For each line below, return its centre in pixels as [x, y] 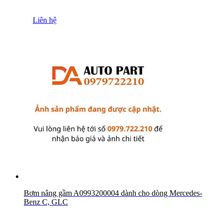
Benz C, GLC [46, 202]
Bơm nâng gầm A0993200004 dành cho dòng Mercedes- [113, 193]
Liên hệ [45, 20]
